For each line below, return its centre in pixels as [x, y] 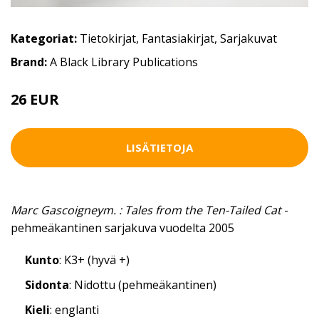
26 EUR [35, 99]
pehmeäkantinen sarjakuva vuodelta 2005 [122, 228]
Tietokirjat [108, 38]
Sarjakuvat [249, 38]
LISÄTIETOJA [159, 148]
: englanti [74, 309]
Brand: [30, 62]
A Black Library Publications [124, 62]
